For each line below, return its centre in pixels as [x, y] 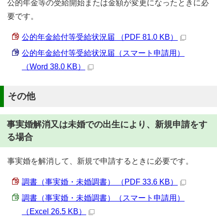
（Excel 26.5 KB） [54, 211]
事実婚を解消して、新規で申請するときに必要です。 [100, 161]
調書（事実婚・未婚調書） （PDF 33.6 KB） [100, 182]
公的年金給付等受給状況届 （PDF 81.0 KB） [100, 37]
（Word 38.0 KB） [54, 67]
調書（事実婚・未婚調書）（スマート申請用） [103, 198]
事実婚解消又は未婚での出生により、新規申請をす [107, 124]
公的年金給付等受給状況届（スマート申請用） [103, 53]
